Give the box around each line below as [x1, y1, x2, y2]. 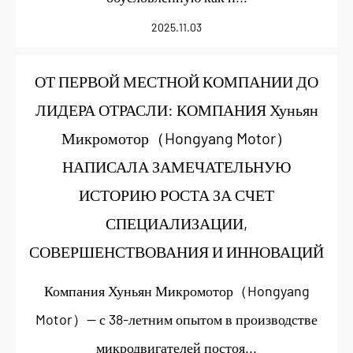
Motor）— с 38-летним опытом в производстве [35, 310, 318, 328]
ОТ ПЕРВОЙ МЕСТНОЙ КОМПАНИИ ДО [35, 72, 318, 91]
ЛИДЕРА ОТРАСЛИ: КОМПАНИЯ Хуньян [35, 100, 318, 119]
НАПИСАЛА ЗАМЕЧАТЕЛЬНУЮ [61, 157, 292, 176]
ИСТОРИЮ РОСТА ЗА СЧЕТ [79, 185, 274, 204]
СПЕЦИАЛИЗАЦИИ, [106, 214, 247, 232]
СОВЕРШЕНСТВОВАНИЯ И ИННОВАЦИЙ [29, 242, 324, 261]
